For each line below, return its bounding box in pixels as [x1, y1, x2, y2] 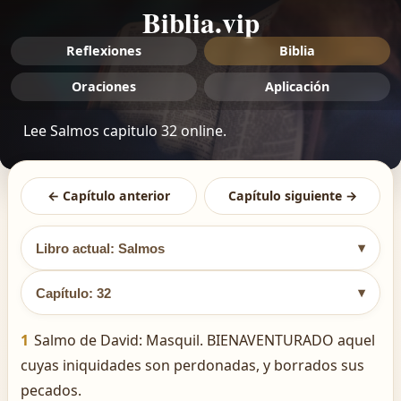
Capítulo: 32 [36, 285, 111, 301]
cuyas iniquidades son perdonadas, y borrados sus [21, 355, 364, 375]
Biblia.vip [141, 2, 260, 43]
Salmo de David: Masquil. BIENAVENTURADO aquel [34, 330, 375, 350]
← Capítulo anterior [47, 187, 170, 204]
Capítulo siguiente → [227, 187, 357, 204]
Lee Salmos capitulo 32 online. [23, 121, 226, 141]
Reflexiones [66, 42, 141, 59]
